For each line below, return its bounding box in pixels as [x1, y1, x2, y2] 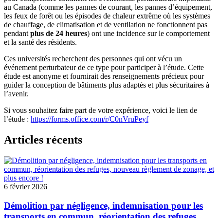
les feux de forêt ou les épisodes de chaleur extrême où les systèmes [4, 12, 210, 20]
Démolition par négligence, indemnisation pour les [4, 200, 203, 211]
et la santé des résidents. [4, 38, 77, 47]
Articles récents [4, 133, 82, 146]
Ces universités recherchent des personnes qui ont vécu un [4, 54, 182, 63]
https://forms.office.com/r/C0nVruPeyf [31, 115, 148, 124]
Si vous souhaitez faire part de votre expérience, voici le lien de [4, 106, 197, 115]
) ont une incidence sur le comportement [87, 29, 210, 38]
